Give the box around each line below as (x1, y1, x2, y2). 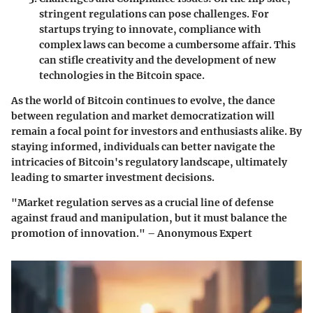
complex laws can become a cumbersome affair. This (39, 38, 296, 52)
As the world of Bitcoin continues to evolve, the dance (11, 94, 275, 108)
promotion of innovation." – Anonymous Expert (11, 227, 252, 240)
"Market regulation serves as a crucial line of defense (11, 196, 274, 210)
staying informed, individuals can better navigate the (11, 140, 275, 154)
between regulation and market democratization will (11, 110, 275, 123)
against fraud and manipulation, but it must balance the (11, 212, 287, 225)
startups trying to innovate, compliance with (39, 23, 261, 36)
